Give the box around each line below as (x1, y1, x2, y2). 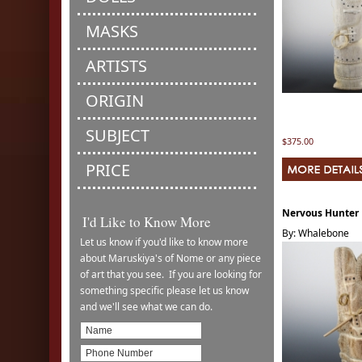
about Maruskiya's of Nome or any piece (80, 251, 261, 265)
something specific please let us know (80, 284, 249, 297)
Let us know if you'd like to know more (80, 235, 248, 249)
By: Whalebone (282, 226, 349, 240)
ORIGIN (86, 90, 144, 112)
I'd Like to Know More (78, 213, 211, 231)
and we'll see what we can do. (80, 300, 213, 314)
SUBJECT (86, 124, 149, 146)
